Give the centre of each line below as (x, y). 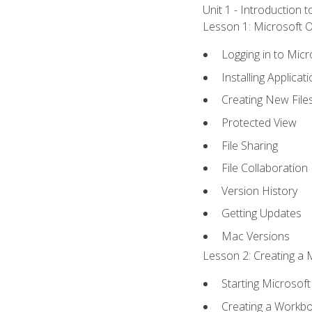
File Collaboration (265, 168)
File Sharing (250, 145)
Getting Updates (262, 213)
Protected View (259, 122)
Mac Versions (256, 236)
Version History (260, 190)
